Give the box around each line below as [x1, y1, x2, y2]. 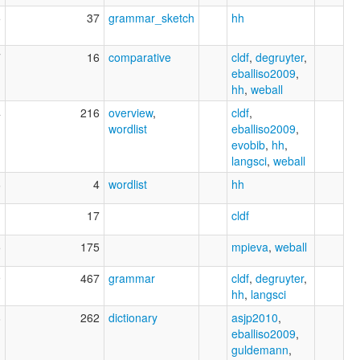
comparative [108, 48, 171, 65]
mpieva [231, 238, 268, 255]
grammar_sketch [108, 9, 194, 26]
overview [108, 104, 153, 121]
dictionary [108, 309, 157, 325]
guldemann [231, 341, 288, 358]
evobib [231, 136, 265, 153]
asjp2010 [231, 309, 278, 325]
